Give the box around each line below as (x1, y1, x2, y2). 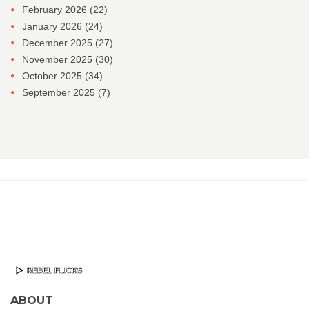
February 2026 (22, 4, 90, 16)
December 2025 (22, 37, 95, 49)
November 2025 (22, 54, 95, 66)
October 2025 (22, 70, 85, 82)
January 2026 (22, 21, 85, 32)
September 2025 (22, 87, 98, 99)
